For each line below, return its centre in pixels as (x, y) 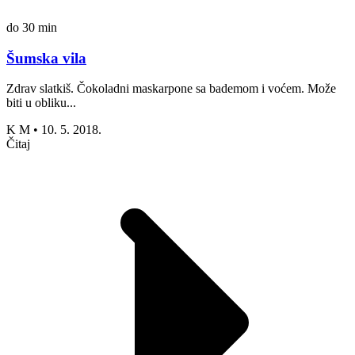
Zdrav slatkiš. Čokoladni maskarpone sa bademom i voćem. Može (171, 89)
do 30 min (32, 27)
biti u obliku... (41, 103)
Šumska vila (46, 58)
